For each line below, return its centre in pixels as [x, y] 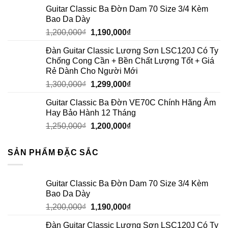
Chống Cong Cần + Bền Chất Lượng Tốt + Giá [130, 61]
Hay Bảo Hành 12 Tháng [91, 112]
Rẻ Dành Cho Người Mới [92, 71]
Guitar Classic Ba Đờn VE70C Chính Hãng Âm [131, 102]
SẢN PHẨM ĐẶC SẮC [53, 152]
